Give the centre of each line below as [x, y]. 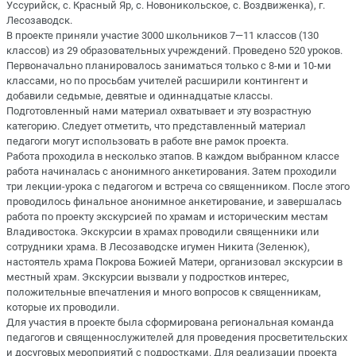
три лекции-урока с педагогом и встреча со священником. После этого [178, 186]
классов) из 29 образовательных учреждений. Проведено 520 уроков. [174, 50]
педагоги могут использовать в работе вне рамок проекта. [147, 141]
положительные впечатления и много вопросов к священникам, [164, 292]
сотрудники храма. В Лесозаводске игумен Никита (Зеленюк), [158, 246]
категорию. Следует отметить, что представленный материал [156, 126]
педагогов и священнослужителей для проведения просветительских [177, 337]
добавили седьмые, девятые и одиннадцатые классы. [139, 95]
